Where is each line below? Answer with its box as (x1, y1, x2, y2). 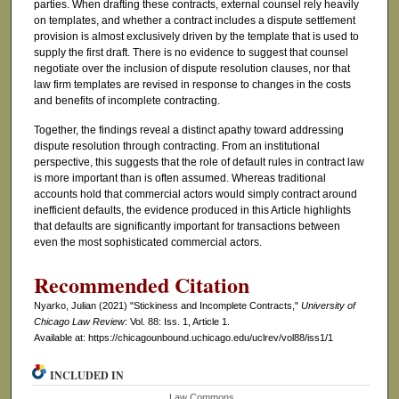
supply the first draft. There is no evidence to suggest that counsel (33, 45, 348, 59)
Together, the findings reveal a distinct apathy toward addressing (33, 123, 344, 136)
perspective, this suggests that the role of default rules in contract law (33, 155, 364, 168)
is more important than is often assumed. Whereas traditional (33, 171, 326, 184)
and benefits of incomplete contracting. (33, 94, 220, 107)
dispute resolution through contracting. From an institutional (33, 139, 320, 152)
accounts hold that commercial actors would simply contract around (33, 187, 357, 200)
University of (300, 299, 355, 311)
